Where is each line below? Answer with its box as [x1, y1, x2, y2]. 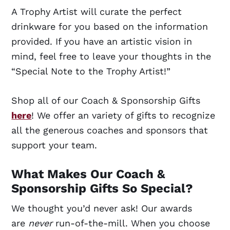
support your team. [11, 139, 98, 150]
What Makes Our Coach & [11, 166, 166, 181]
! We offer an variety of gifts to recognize [31, 109, 216, 121]
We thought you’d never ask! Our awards [11, 202, 193, 214]
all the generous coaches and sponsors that [11, 124, 208, 136]
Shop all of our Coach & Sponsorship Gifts [11, 94, 201, 106]
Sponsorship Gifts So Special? [11, 181, 194, 196]
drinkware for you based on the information [11, 21, 208, 32]
